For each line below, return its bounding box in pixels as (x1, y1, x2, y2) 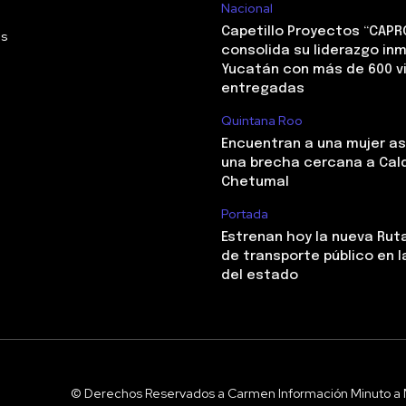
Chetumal (221, 175, 289, 190)
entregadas (221, 82, 304, 97)
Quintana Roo (221, 112, 303, 130)
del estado (221, 268, 298, 284)
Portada (221, 206, 268, 223)
